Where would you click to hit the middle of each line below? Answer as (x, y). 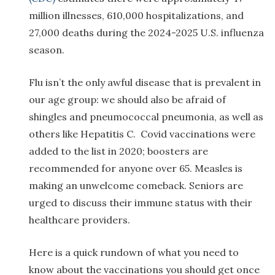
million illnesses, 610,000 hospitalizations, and (136, 16)
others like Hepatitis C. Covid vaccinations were (142, 134)
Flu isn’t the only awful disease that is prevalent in (145, 83)
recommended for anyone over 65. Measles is (136, 168)
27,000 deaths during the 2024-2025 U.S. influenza (146, 33)
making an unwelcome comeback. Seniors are (136, 186)
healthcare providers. (79, 220)
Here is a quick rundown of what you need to (134, 253)
